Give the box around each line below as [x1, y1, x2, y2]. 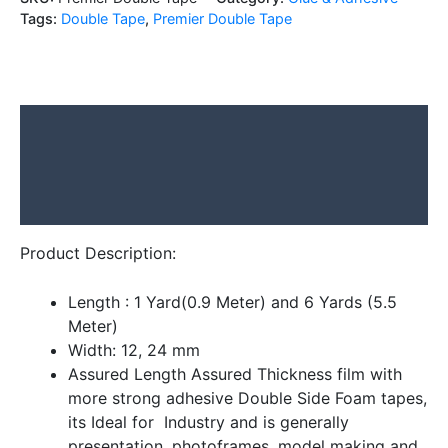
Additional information [20, 154, 194, 175]
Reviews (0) [20, 194, 116, 215]
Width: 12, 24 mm [68, 340, 200, 361]
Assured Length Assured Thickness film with [68, 364, 402, 385]
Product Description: [20, 242, 176, 263]
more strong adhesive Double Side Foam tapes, [68, 388, 427, 409]
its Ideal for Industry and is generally [68, 412, 349, 433]
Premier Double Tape [153, 9, 292, 27]
